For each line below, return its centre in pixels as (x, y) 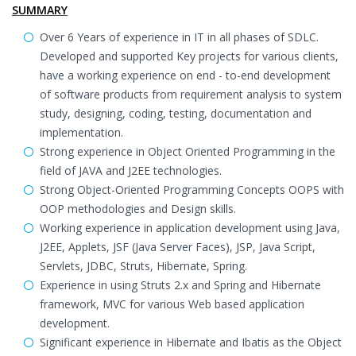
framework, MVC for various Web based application (172, 304)
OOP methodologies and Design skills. (138, 209)
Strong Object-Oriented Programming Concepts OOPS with (192, 190)
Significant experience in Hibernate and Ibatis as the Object (191, 342)
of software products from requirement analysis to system (191, 94)
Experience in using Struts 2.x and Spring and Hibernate (180, 285)
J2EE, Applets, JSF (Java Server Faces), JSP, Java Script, (178, 247)
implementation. (81, 132)
